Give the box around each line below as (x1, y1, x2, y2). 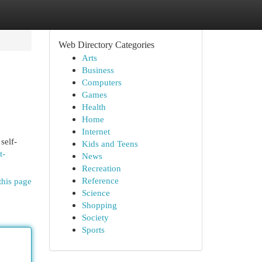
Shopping (81, 200, 117, 210)
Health (81, 102, 106, 112)
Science (81, 188, 110, 198)
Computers (81, 77, 122, 87)
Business (81, 65, 114, 75)
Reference (81, 175, 119, 185)
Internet (81, 126, 110, 136)
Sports (81, 225, 105, 235)
